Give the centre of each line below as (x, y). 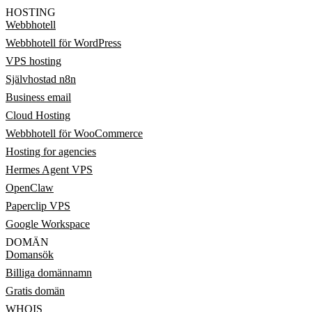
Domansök (30, 255)
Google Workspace (48, 224)
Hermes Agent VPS (49, 170)
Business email (38, 97)
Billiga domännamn (49, 273)
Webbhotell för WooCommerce (74, 133)
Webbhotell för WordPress (63, 43)
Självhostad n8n (41, 79)
